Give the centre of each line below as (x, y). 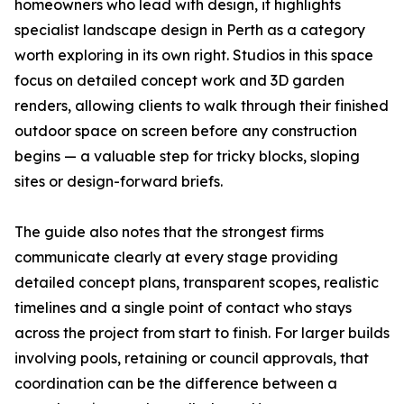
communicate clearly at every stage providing (176, 257)
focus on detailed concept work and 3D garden (179, 81)
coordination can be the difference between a (176, 384)
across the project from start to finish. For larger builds (202, 333)
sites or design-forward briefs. (119, 182)
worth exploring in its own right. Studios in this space (194, 55)
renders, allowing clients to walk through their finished (202, 106)
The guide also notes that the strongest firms (169, 232)
